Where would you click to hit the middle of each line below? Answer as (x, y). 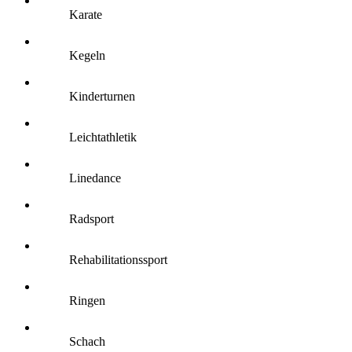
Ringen (87, 301)
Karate (86, 15)
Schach (87, 341)
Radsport (92, 219)
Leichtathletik (103, 137)
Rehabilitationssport (118, 260)
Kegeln (87, 55)
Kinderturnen (102, 96)
